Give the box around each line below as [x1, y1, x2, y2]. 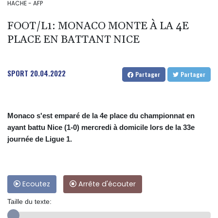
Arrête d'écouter [76, 179, 136, 189]
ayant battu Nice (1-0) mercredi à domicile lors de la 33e [7, 123, 195, 132]
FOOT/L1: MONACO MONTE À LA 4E [7, 19, 189, 34]
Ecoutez [20, 179, 50, 189]
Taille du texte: [7, 198, 52, 206]
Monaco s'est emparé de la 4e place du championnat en [7, 111, 195, 120]
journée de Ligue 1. [7, 135, 72, 144]
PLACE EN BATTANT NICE [7, 33, 140, 47]
